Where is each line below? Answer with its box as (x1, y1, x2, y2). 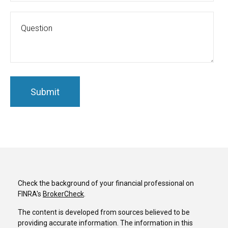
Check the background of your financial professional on (18, 179, 194, 188)
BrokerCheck (43, 190, 84, 198)
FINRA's (18, 190, 43, 198)
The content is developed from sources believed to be (18, 208, 190, 217)
